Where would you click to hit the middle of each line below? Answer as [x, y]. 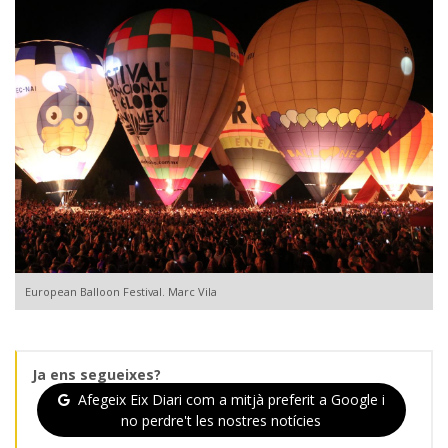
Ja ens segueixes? [96, 374]
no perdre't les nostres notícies [221, 420]
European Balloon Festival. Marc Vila [121, 291]
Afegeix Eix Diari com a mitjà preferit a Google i [230, 399]
